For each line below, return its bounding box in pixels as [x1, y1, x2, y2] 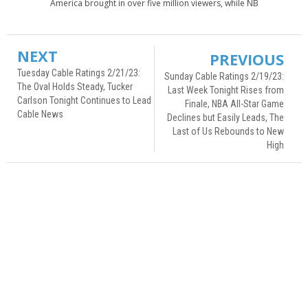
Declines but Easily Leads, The [167, 111, 284, 123]
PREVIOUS [210, 48, 284, 69]
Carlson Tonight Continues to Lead [17, 94, 151, 106]
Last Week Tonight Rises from [168, 84, 284, 96]
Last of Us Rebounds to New [173, 125, 284, 137]
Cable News [17, 108, 63, 120]
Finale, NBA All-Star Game [185, 98, 284, 109]
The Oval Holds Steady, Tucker [17, 80, 133, 92]
